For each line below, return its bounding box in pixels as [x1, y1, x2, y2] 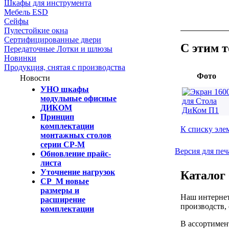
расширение [40, 195, 85, 204]
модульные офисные [40, 94, 117, 103]
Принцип [40, 112, 74, 121]
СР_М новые [40, 177, 89, 186]
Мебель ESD [4, 8, 48, 16]
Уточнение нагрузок [40, 168, 115, 176]
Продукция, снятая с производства [4, 63, 125, 72]
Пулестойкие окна [4, 26, 68, 35]
